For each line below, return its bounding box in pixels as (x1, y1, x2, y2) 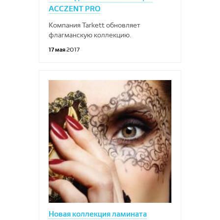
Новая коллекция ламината (49, 209, 147, 219)
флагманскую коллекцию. (49, 31, 132, 39)
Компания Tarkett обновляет (49, 21, 140, 29)
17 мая (49, 46, 66, 53)
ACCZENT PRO (49, 4, 101, 13)
